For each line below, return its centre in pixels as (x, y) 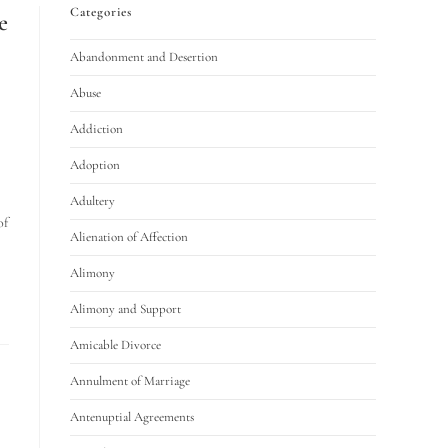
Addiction (96, 129)
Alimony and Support (125, 309)
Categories (101, 12)
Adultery (92, 201)
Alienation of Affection (129, 237)
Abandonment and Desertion (144, 57)
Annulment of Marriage (130, 381)
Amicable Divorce (115, 345)
